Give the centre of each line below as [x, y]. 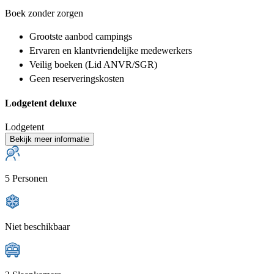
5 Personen [26, 179]
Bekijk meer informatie [50, 139]
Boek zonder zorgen [44, 13]
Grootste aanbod [61, 36]
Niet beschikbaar [37, 227]
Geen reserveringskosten [77, 78]
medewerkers [165, 50]
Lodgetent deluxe [41, 103]
